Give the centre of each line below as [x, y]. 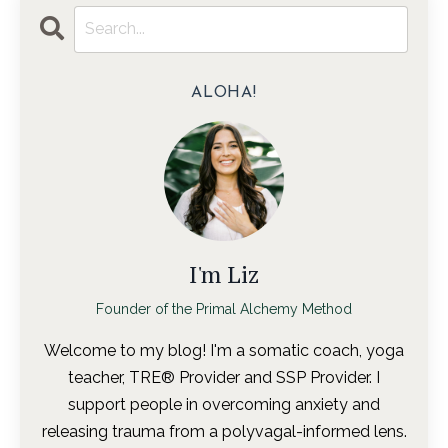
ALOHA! [224, 92]
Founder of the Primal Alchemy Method [224, 308]
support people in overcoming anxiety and [224, 404]
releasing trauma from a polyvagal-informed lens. [224, 431]
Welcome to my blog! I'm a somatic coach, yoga [224, 350]
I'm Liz [224, 273]
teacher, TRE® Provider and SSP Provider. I [224, 377]
